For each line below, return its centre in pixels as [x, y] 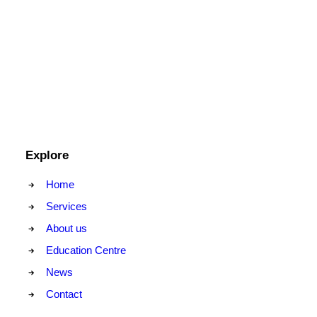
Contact [64, 294]
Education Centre [86, 250]
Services [66, 206]
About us [66, 228]
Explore [47, 155]
